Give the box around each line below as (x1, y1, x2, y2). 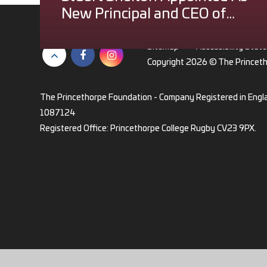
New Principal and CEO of (61, 7, 227, 21)
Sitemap (147, 42, 179, 51)
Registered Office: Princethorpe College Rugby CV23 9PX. (40, 124, 257, 133)
